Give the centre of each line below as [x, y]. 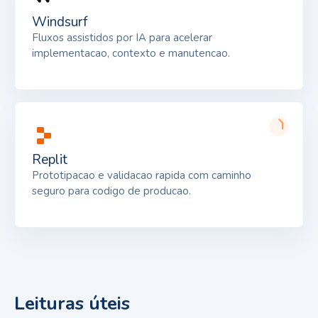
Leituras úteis [72, 303]
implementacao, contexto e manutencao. [131, 53]
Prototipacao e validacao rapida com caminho [142, 175]
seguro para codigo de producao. [111, 191]
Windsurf [60, 22]
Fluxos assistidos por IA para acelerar [122, 37]
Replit [50, 159]
